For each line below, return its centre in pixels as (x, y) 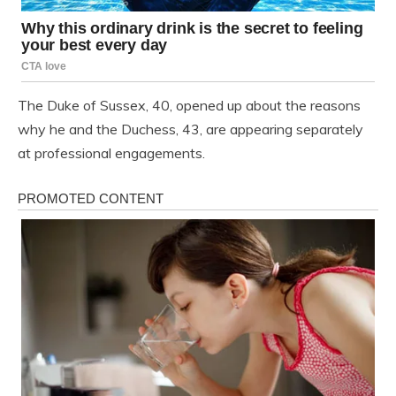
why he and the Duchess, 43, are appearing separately (190, 129)
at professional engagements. (111, 152)
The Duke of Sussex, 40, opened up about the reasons (189, 105)
